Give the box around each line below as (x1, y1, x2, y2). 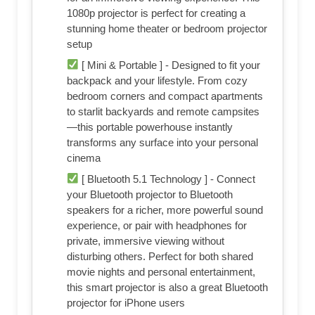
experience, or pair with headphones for (67, 219, 247, 231)
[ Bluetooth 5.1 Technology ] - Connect (79, 172, 256, 185)
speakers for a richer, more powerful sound (67, 203, 263, 216)
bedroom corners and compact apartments (67, 89, 263, 102)
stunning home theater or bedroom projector (67, 22, 267, 34)
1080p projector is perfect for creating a (67, 6, 245, 19)
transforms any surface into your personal (67, 136, 258, 148)
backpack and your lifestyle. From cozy (67, 74, 247, 86)
